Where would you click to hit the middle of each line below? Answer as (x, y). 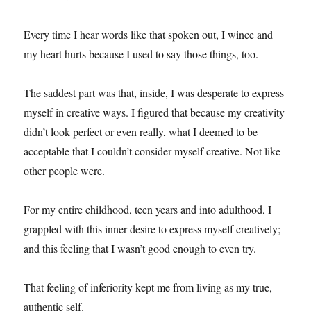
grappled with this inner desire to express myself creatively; (152, 228)
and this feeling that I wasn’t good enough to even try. (140, 248)
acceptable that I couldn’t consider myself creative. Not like (152, 151)
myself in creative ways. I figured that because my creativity (154, 112)
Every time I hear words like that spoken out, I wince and (149, 34)
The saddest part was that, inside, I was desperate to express (154, 92)
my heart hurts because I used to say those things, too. (141, 53)
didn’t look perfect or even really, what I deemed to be (141, 131)
